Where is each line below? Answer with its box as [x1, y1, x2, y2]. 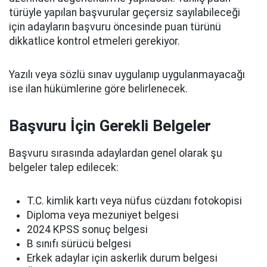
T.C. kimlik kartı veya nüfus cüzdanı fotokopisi [27, 195, 242, 207]
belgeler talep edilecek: [9, 162, 119, 173]
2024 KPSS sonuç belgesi [27, 223, 148, 235]
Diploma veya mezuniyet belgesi [27, 209, 179, 221]
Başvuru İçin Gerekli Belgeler [9, 117, 211, 135]
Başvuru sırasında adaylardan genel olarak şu [9, 147, 222, 159]
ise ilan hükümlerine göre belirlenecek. [9, 83, 188, 95]
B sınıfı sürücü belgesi [27, 238, 131, 250]
